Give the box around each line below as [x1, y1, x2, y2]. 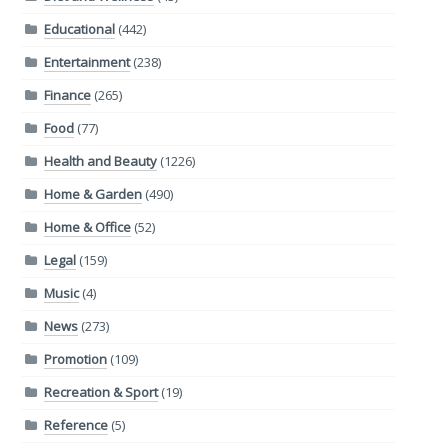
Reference [43, 416, 108, 435]
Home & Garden [43, 185, 142, 204]
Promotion [43, 350, 107, 369]
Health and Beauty [43, 152, 157, 171]
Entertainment [43, 53, 130, 72]
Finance [43, 86, 91, 105]
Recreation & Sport [43, 383, 158, 402]
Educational [43, 20, 115, 39]
